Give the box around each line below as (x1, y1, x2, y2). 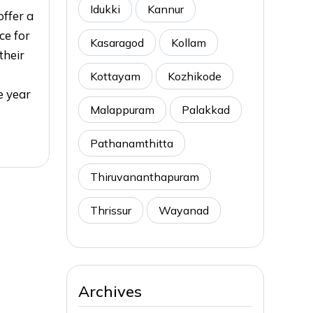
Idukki (90, 1, 120, 16)
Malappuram (90, 102, 154, 117)
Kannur (147, 1, 184, 16)
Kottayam (90, 68, 140, 83)
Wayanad (159, 203, 209, 217)
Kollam (171, 35, 206, 50)
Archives (78, 281, 142, 301)
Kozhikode (168, 68, 221, 83)
